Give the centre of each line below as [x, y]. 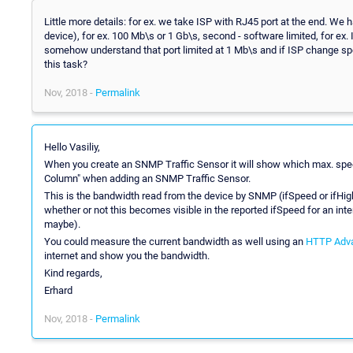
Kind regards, [73, 273]
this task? [66, 64]
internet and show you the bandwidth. [127, 255]
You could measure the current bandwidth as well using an [175, 241]
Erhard [58, 290]
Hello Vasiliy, [72, 147]
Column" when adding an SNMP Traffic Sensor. [147, 178]
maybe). [62, 224]
